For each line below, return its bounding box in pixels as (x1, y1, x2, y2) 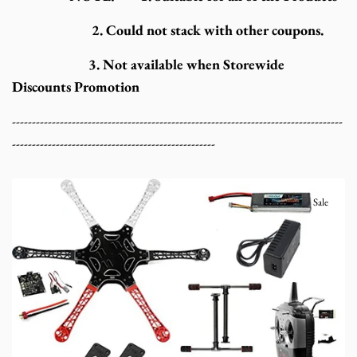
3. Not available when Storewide (12, 55, 284, 74)
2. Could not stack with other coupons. (12, 21, 324, 40)
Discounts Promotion (12, 77, 139, 96)
